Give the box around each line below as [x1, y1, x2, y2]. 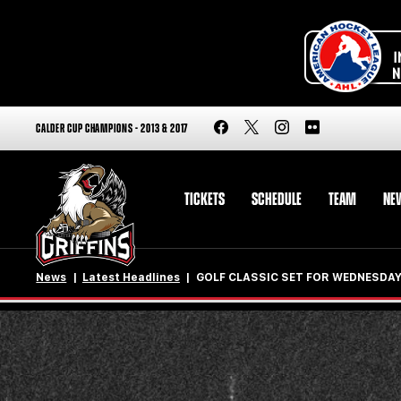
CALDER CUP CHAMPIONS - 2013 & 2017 [36, 122, 189, 135]
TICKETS [183, 190, 225, 209]
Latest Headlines [81, 271, 180, 285]
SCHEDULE [251, 190, 302, 209]
